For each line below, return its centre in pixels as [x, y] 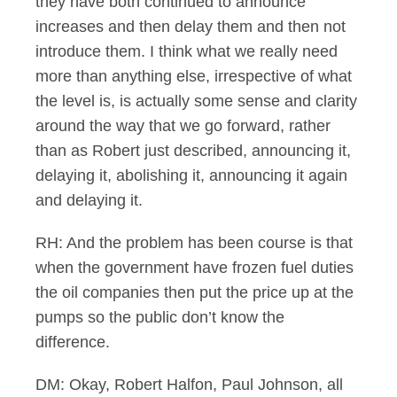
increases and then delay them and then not [191, 27]
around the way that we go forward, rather [183, 126]
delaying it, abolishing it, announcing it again [191, 175]
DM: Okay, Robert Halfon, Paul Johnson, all [189, 385]
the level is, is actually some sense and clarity [196, 101]
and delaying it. [89, 200]
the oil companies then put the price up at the [195, 292]
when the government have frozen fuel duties [195, 268]
